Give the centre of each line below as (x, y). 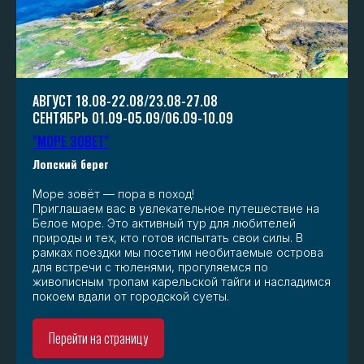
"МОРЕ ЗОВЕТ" (71, 141)
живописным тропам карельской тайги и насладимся (182, 281)
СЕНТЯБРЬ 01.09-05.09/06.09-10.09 (133, 117)
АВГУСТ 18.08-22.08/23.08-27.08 (125, 100)
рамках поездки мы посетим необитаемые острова (178, 252)
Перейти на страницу (98, 338)
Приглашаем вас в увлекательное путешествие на (176, 208)
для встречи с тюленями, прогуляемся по (150, 266)
